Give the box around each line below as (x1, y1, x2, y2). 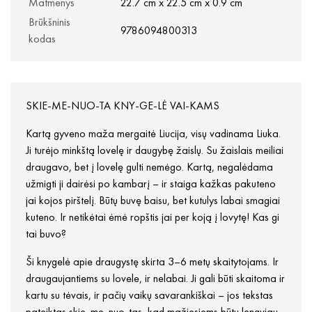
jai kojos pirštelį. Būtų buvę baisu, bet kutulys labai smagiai (26, 194, 280, 208)
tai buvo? (26, 227, 66, 241)
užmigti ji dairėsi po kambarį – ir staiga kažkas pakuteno (26, 177, 276, 191)
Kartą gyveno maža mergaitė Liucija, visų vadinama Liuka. (26, 127, 281, 141)
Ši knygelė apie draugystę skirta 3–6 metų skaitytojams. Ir (26, 255, 279, 269)
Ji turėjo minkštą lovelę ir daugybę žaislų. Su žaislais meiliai (26, 143, 283, 157)
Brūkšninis (29, 15, 70, 29)
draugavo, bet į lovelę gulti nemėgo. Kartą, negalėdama (26, 160, 273, 174)
